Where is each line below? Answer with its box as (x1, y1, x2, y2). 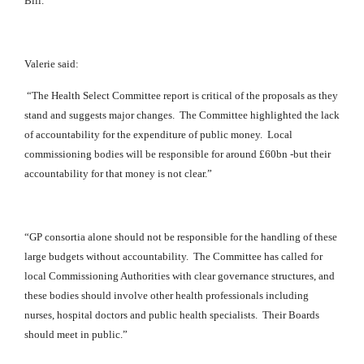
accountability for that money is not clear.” (24, 167, 212, 180)
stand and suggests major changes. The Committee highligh (24, 109, 288, 122)
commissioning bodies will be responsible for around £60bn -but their (24, 148, 331, 161)
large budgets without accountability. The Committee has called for (24, 250, 323, 263)
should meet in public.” (24, 328, 128, 341)
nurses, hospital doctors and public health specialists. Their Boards (24, 309, 319, 322)
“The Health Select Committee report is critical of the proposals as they (27, 89, 338, 102)
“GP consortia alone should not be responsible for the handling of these (24, 231, 337, 244)
